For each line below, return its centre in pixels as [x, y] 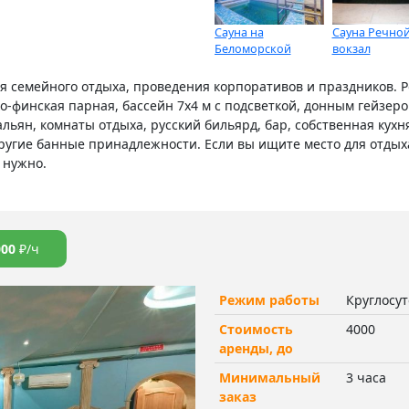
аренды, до [256, 348]
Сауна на [239, 32]
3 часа [366, 377]
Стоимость [256, 329]
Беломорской [252, 48]
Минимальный [269, 377]
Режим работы [269, 299]
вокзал [351, 48]
